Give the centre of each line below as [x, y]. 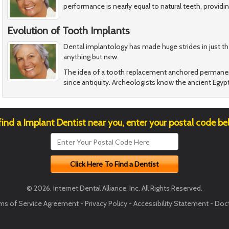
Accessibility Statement [171, 204]
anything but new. [91, 57]
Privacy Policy [106, 204]
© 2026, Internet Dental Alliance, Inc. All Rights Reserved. [114, 188]
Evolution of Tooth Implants [68, 31]
